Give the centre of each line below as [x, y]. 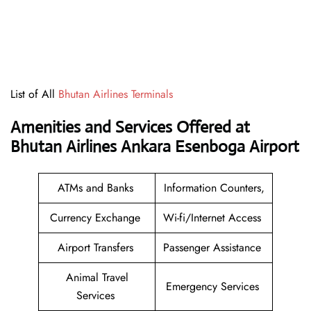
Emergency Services [214, 287]
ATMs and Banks [97, 188]
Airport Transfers [97, 248]
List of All [34, 94]
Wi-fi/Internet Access [214, 218]
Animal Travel [97, 278]
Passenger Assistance [214, 248]
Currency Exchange [97, 218]
